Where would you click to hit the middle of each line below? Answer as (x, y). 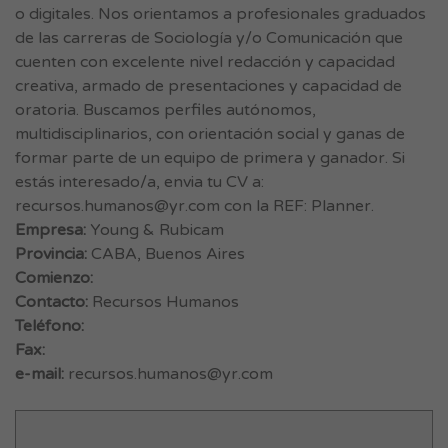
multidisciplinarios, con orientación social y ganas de (210, 134)
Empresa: (50, 230)
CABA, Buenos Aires (166, 254)
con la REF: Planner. (297, 206)
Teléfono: (49, 326)
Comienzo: (54, 278)
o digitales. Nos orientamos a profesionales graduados (220, 14)
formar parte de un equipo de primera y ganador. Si (210, 158)
